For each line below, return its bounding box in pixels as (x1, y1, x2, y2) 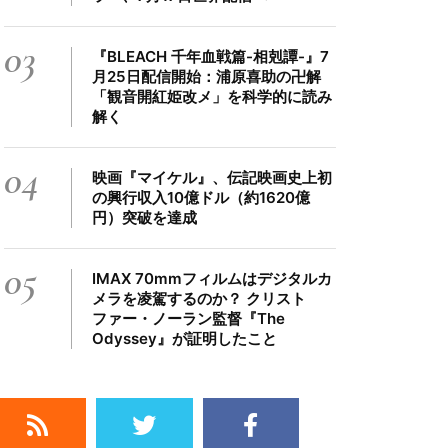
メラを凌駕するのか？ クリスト (91, 289, 306, 308)
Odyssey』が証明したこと (91, 329, 277, 348)
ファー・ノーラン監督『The (91, 309, 285, 328)
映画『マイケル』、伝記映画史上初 (91, 168, 332, 187)
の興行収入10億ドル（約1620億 (91, 188, 310, 207)
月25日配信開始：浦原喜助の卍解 (91, 67, 321, 86)
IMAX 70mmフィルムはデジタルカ (91, 269, 332, 288)
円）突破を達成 (91, 208, 197, 227)
